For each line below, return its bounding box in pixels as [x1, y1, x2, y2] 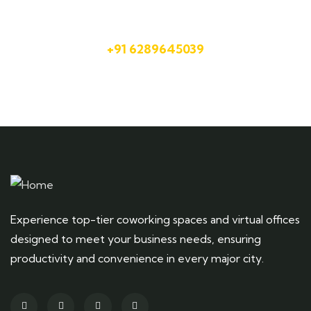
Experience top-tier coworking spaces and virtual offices [10, 212, 300, 226]
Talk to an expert [111, 20, 200, 35]
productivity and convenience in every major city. [10, 251, 264, 265]
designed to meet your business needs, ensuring [10, 231, 261, 246]
